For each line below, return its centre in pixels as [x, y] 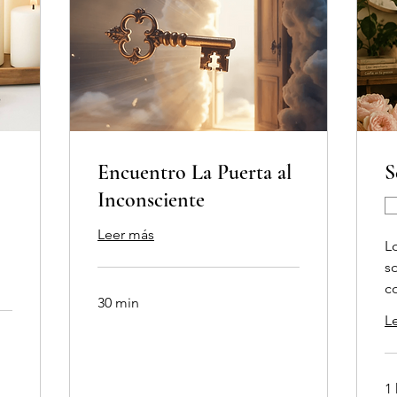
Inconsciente [151, 200]
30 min [118, 303]
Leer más [126, 235]
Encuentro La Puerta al [195, 173]
